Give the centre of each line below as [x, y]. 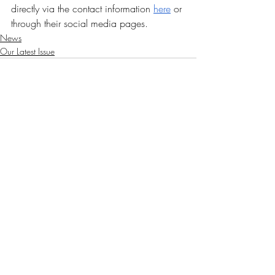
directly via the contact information [82, 9]
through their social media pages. [79, 24]
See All [184, 149]
